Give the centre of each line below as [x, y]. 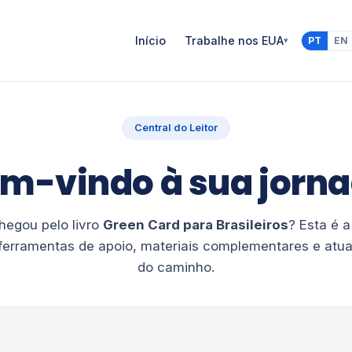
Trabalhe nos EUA [234, 41]
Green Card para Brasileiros [195, 225]
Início [150, 41]
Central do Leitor [176, 128]
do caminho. [176, 268]
